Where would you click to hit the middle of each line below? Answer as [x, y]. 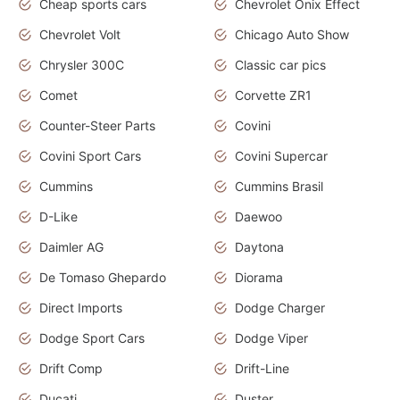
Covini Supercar [281, 156]
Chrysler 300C [82, 65]
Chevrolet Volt [80, 35]
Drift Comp [71, 369]
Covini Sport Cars [90, 156]
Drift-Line [262, 369]
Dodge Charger [280, 308]
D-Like [58, 217]
